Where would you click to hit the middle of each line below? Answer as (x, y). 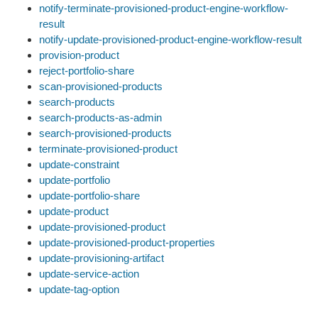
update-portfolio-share (89, 196)
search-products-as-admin (100, 117)
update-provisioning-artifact (102, 258)
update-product (74, 211)
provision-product (79, 55)
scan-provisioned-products (101, 86)
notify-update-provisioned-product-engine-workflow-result (170, 39)
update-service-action (89, 274)
